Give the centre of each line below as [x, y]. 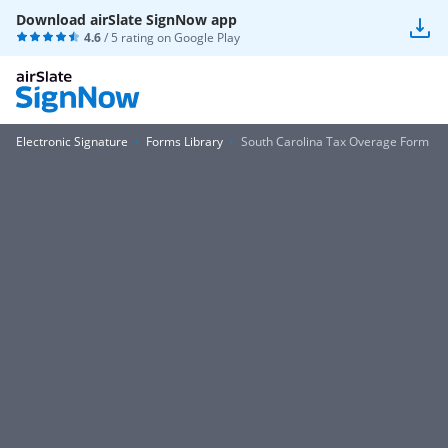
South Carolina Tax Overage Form [335, 141]
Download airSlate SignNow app [126, 19]
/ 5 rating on [137, 37]
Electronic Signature [72, 141]
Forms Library [184, 141]
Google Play [207, 37]
